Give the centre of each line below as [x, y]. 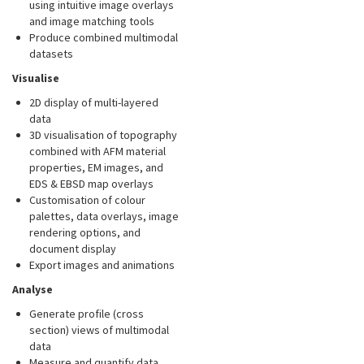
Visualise [36, 78]
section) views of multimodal [99, 330]
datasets [51, 54]
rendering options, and [85, 233]
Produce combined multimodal [104, 38]
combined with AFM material [97, 152]
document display [73, 249]
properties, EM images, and [96, 168]
